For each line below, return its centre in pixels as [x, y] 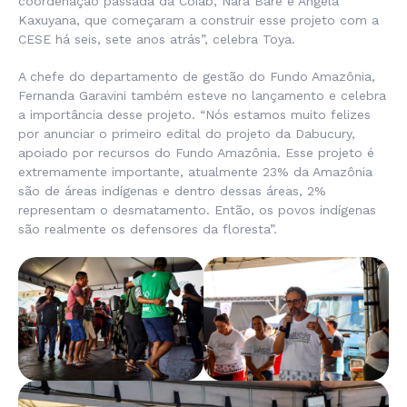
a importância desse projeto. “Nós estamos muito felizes [194, 114]
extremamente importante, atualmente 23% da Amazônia [195, 171]
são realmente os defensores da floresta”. [150, 228]
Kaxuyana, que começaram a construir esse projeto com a [199, 20]
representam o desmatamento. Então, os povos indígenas [197, 209]
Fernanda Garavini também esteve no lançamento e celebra [202, 95]
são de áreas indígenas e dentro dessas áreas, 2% [172, 190]
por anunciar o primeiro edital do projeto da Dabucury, [187, 133]
